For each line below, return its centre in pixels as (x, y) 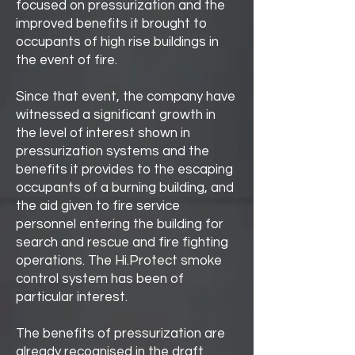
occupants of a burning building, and (125, 188)
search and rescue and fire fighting (122, 242)
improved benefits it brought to (111, 24)
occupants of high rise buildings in (117, 42)
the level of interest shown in (103, 133)
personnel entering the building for (120, 224)
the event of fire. (67, 60)
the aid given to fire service (98, 206)
